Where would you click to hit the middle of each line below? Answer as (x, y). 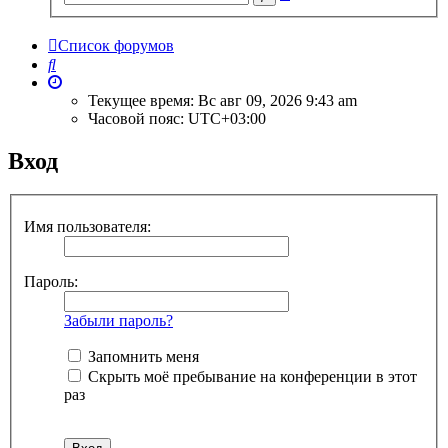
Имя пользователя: (87, 226)
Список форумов (116, 45)
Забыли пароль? (118, 320)
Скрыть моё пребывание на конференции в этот (250, 376)
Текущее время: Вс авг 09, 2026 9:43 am (222, 100)
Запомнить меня (141, 356)
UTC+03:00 (227, 118)
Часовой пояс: (138, 118)
